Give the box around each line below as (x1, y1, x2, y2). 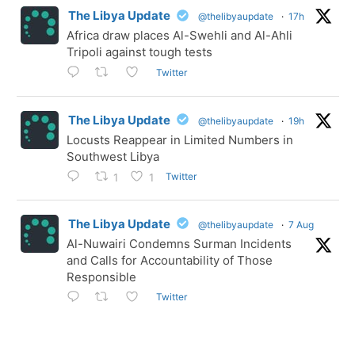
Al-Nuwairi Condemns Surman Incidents (67, 235, 292, 251)
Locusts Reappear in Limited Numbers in (67, 132, 293, 147)
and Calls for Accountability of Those (67, 252, 273, 268)
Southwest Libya (67, 148, 159, 164)
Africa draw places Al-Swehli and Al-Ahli (67, 28, 292, 44)
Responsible (67, 269, 136, 284)
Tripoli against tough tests (67, 44, 212, 60)
